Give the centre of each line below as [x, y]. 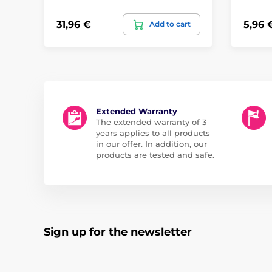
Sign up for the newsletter [118, 232]
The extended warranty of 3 [151, 122]
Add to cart [170, 24]
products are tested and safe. [155, 155]
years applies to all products [153, 133]
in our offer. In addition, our [151, 144]
